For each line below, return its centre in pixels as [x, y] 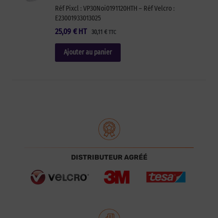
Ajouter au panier [88, 52]
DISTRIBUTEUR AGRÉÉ [109, 157]
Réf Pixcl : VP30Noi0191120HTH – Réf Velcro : [115, 9]
